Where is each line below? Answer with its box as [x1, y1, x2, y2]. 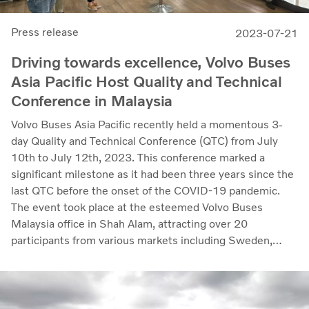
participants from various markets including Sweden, [11, 233, 272, 247]
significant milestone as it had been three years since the [11, 167, 294, 181]
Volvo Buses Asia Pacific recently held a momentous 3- [11, 117, 283, 131]
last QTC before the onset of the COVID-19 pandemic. [11, 183, 280, 197]
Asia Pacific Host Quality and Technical [11, 72, 282, 91]
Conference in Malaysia [11, 91, 173, 110]
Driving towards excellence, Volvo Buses [11, 52, 290, 72]
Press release [11, 25, 79, 39]
